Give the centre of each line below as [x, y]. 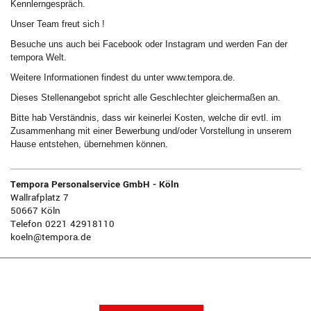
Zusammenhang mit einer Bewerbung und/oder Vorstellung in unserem [151, 131]
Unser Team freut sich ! [58, 24]
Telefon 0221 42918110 [62, 224]
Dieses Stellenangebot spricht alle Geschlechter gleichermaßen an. [145, 98]
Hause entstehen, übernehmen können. [89, 144]
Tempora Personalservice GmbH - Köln [95, 185]
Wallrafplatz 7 [40, 198]
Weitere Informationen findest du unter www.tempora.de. [123, 78]
